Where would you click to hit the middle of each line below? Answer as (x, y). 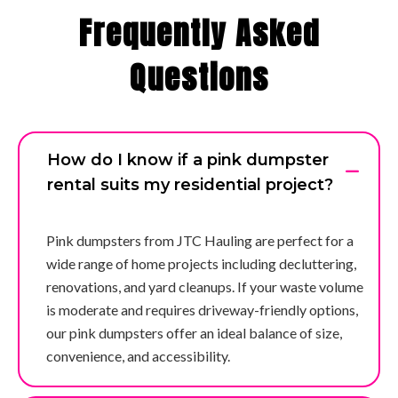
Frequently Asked (199, 33)
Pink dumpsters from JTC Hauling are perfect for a (200, 240)
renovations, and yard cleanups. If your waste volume (205, 286)
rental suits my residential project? (190, 184)
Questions (199, 77)
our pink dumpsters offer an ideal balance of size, (194, 332)
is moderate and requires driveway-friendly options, (202, 309)
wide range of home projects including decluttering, (201, 263)
